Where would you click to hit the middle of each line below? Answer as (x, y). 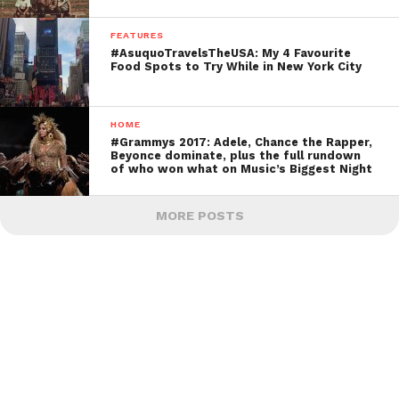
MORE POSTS (199, 216)
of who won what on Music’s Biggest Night (242, 169)
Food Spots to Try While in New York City (236, 66)
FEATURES (137, 35)
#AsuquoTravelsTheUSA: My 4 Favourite (231, 53)
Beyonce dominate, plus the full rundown (236, 155)
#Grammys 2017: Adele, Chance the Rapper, (242, 142)
